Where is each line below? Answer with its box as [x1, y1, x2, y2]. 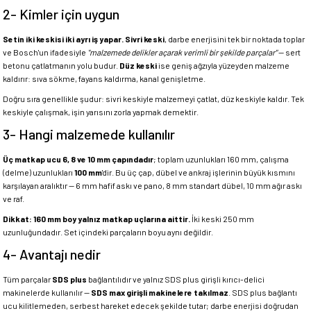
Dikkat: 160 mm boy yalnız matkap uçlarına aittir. [3, 214, 190, 224]
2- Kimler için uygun [3, 6, 119, 22]
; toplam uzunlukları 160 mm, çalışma [153, 154, 289, 164]
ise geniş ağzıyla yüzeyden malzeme [157, 60, 289, 70]
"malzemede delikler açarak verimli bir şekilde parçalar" [87, 47, 277, 57]
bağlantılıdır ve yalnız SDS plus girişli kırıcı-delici [87, 274, 264, 284]
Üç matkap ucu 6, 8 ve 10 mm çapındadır [3, 154, 153, 164]
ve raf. [3, 194, 24, 203]
